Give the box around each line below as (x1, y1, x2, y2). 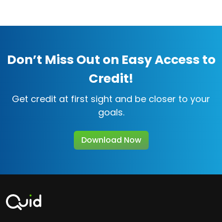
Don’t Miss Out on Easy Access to (6, 51, 216, 68)
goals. (98, 106, 124, 118)
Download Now (81, 134, 141, 146)
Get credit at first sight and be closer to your (12, 92, 210, 105)
